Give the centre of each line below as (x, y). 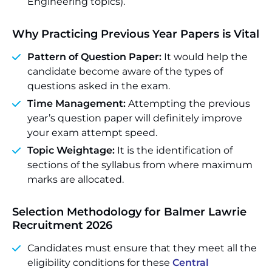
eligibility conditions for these (100, 263)
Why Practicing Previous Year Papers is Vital (136, 34)
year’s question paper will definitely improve (135, 118)
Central (191, 263)
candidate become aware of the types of (125, 71)
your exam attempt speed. (92, 133)
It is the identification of (174, 150)
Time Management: (76, 104)
